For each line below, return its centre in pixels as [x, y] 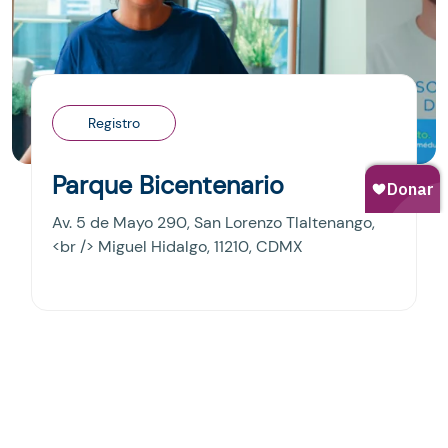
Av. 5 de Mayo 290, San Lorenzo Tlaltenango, [213, 223]
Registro [113, 123]
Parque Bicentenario [167, 186]
